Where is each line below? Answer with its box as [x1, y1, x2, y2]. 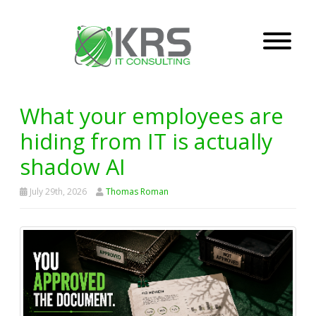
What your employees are [20, 101, 284, 130]
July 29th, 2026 [28, 186, 87, 197]
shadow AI [20, 152, 126, 181]
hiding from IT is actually [20, 126, 272, 156]
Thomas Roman [106, 186, 169, 197]
